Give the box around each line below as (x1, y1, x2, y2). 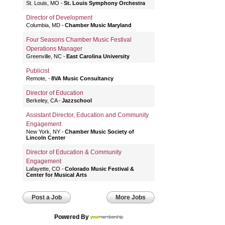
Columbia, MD (26, 22, 60, 28)
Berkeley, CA (26, 97, 57, 103)
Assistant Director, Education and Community (26, 111, 149, 119)
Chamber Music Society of (64, 129, 134, 135)
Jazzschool (61, 97, 92, 103)
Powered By (54, 213, 89, 220)
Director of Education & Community (26, 149, 122, 156)
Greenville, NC (26, 53, 62, 59)
